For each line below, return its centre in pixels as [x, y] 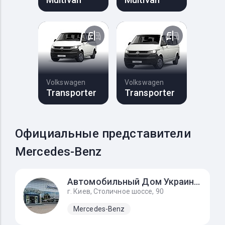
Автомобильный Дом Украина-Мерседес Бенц [197, 182]
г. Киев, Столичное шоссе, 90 [116, 191]
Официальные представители [103, 134]
